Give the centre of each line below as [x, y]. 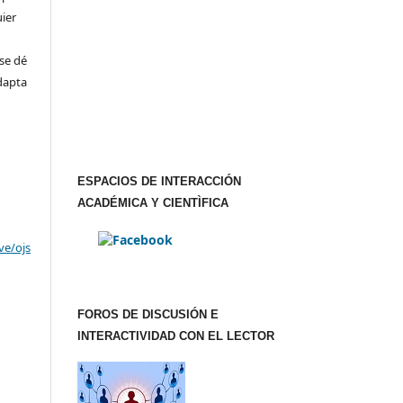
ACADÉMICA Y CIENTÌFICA [153, 203]
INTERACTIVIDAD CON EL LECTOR [176, 336]
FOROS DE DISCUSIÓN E [148, 315]
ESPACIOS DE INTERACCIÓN [159, 182]
